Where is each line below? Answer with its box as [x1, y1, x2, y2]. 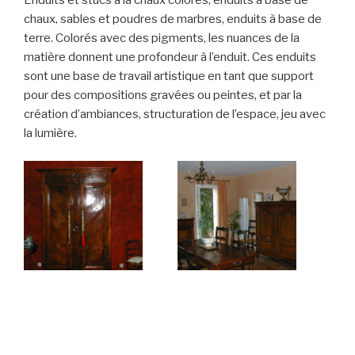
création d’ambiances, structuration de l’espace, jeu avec [24, 107, 326, 122]
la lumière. [24, 126, 77, 141]
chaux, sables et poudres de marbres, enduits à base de [24, 12, 322, 27]
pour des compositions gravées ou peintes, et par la [24, 88, 302, 103]
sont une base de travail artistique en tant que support [24, 69, 314, 84]
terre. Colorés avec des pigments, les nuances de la [24, 31, 300, 46]
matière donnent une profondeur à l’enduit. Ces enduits [24, 50, 316, 65]
